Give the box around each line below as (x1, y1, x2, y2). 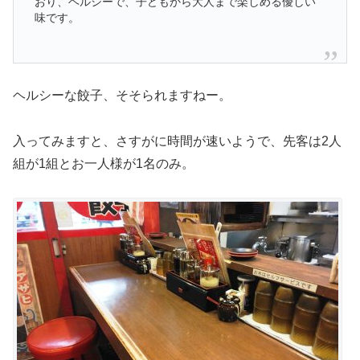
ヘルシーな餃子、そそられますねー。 (13, 88, 231, 102)
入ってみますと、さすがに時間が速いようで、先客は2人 (13, 133, 342, 148)
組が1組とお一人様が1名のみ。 (13, 156, 194, 170)
